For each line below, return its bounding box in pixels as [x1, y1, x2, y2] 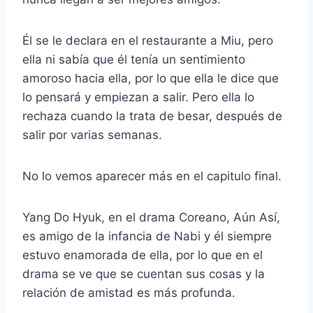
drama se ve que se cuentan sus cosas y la [22, 266, 265, 281]
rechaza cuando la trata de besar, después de [22, 108, 282, 123]
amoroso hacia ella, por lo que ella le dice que [22, 71, 279, 85]
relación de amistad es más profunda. [22, 285, 235, 300]
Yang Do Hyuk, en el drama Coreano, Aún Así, [22, 210, 280, 224]
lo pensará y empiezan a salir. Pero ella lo [22, 89, 254, 104]
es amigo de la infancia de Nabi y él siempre [22, 228, 272, 243]
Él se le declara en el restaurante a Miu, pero [22, 33, 273, 48]
